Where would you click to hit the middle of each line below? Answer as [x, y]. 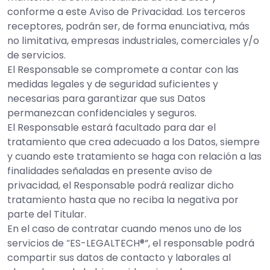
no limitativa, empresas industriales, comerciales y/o [133, 41]
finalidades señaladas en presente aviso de [110, 171]
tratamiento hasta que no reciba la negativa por [123, 200]
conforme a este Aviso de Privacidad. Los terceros [126, 12]
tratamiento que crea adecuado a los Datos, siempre [133, 142]
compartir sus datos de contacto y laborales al [119, 258]
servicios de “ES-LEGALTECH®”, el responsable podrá [131, 243]
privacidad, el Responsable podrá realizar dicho [121, 185]
